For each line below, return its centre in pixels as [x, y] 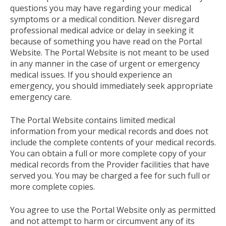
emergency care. [41, 97]
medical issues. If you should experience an [91, 74]
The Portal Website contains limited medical [93, 120]
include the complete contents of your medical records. [113, 142]
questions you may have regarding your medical [101, 8]
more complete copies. [52, 186]
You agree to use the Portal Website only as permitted [113, 210]
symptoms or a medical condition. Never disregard [105, 19]
